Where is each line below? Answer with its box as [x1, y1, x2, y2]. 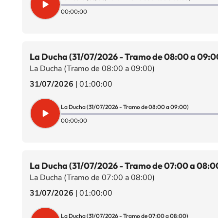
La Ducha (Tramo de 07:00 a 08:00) [29, 172, 155, 183]
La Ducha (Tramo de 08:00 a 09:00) [29, 63, 155, 74]
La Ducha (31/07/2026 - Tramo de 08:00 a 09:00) [60, 103, 189, 110]
